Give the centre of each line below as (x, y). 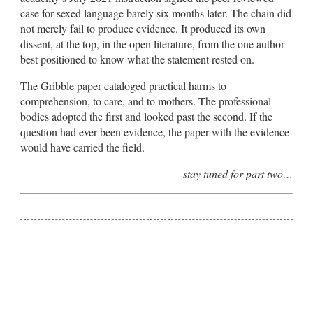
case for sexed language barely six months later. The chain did (156, 13)
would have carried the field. (82, 147)
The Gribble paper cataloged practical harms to (123, 85)
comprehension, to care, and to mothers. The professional (146, 101)
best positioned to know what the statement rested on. (137, 59)
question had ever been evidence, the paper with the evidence (155, 131)
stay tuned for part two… (238, 173)
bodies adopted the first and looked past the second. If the (146, 116)
